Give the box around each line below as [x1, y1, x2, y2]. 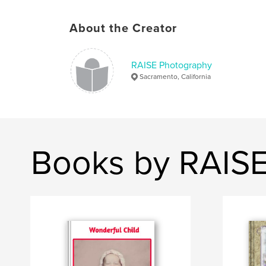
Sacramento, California [140, 72, 211, 81]
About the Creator [69, 21, 177, 36]
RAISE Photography [131, 59, 212, 71]
